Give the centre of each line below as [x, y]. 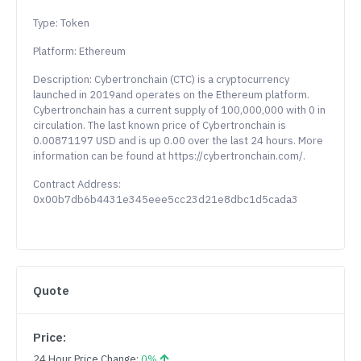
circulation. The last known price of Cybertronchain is [160, 126]
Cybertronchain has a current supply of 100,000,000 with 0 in [179, 110]
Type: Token [61, 23]
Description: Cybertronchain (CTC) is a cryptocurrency [161, 80]
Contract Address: [77, 185]
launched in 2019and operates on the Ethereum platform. [171, 95]
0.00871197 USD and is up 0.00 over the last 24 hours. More [178, 141]
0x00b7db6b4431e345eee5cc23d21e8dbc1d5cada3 [166, 200]
